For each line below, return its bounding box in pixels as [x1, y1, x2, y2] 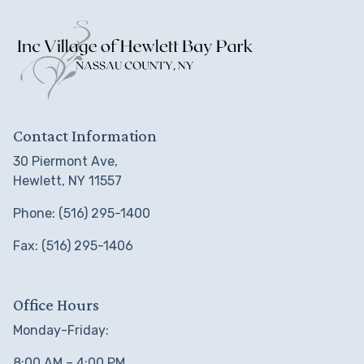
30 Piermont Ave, [13, 153, 118, 169]
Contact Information [13, 126, 157, 145]
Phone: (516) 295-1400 [13, 205, 150, 221]
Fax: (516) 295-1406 [13, 237, 133, 253]
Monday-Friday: [13, 322, 109, 338]
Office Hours [13, 295, 99, 314]
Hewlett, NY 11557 [13, 172, 122, 188]
